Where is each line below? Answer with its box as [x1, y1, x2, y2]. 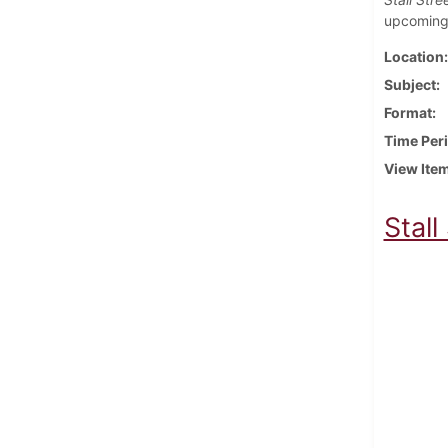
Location [383, 47, 444, 65]
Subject [383, 75, 436, 93]
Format [383, 103, 432, 121]
